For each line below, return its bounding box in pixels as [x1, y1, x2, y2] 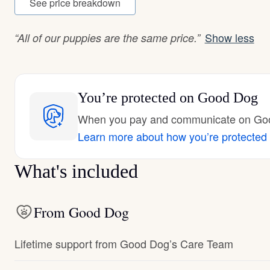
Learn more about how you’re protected [78, 128, 267, 144]
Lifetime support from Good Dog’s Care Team [14, 236, 233, 251]
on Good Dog [175, 90, 258, 105]
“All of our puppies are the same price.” [14, 30, 200, 45]
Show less [204, 30, 254, 45]
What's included [14, 160, 138, 182]
